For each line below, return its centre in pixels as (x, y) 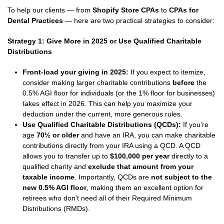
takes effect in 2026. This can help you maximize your (107, 103)
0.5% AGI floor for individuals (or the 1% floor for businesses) (119, 93)
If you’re (195, 124)
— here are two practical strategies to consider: (139, 20)
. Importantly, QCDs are (113, 177)
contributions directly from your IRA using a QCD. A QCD (111, 145)
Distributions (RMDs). (56, 208)
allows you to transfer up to (66, 156)
